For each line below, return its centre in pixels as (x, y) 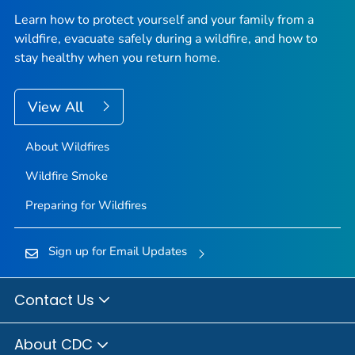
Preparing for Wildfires (86, 206)
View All (57, 107)
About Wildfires (67, 147)
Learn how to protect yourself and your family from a (164, 20)
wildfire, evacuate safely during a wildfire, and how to (166, 39)
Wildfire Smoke (66, 176)
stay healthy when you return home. (117, 58)
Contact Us (56, 300)
